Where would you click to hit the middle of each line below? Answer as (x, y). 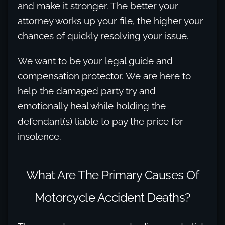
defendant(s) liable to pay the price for (100, 121)
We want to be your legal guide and (95, 61)
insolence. (39, 136)
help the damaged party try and (87, 91)
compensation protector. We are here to (104, 76)
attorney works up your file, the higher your (110, 21)
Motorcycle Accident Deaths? (113, 198)
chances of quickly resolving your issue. (103, 36)
